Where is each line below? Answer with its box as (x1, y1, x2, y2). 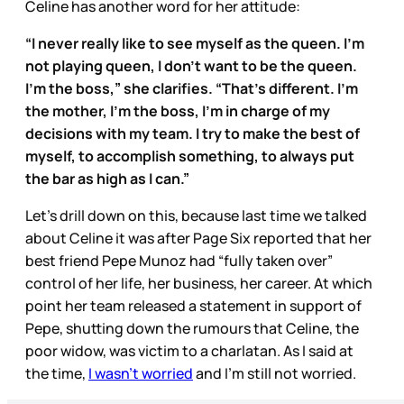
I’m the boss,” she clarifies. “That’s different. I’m (25, 78, 358, 99)
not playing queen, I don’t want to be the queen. (25, 56, 357, 77)
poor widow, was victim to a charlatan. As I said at (25, 341, 353, 362)
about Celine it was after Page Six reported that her (25, 228, 372, 249)
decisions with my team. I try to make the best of (25, 124, 360, 144)
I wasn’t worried (88, 363, 193, 384)
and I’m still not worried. (193, 363, 359, 384)
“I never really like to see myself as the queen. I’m (25, 33, 364, 54)
